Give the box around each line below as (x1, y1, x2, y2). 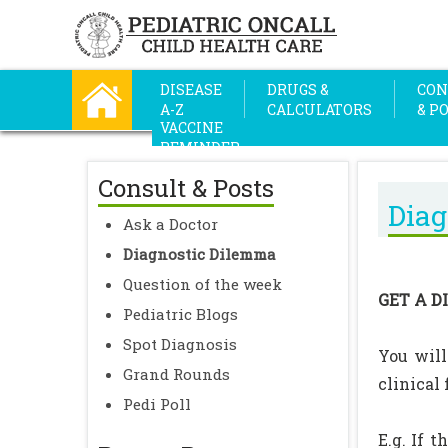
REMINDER (160, 138, 240, 157)
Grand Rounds (123, 364, 230, 384)
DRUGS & (267, 80, 329, 99)
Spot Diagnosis (123, 334, 237, 354)
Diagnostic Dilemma (123, 244, 276, 264)
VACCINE (160, 118, 223, 137)
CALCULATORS (267, 100, 372, 119)
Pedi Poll (123, 394, 191, 414)
